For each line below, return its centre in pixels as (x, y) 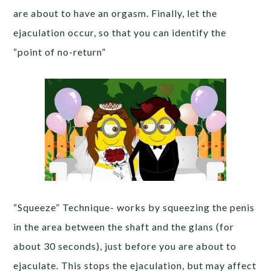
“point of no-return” (60, 52)
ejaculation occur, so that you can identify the (120, 33)
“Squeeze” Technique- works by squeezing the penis (134, 207)
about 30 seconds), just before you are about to (125, 246)
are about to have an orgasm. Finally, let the (116, 13)
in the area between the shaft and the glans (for (124, 227)
